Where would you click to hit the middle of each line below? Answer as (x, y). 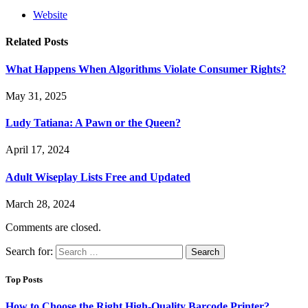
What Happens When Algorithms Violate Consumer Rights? (146, 69)
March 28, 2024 (40, 203)
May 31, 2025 (36, 96)
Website (50, 15)
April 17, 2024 (37, 150)
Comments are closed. (53, 227)
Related (25, 42)
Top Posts (24, 280)
